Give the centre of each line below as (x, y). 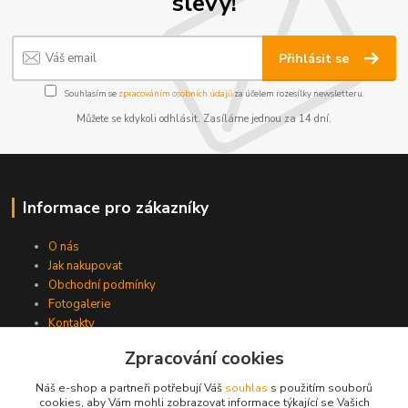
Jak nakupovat (86, 265)
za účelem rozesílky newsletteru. (298, 94)
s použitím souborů (320, 388)
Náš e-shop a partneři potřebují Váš (130, 388)
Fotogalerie (80, 304)
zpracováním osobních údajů (175, 94)
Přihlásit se (316, 58)
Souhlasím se (90, 94)
